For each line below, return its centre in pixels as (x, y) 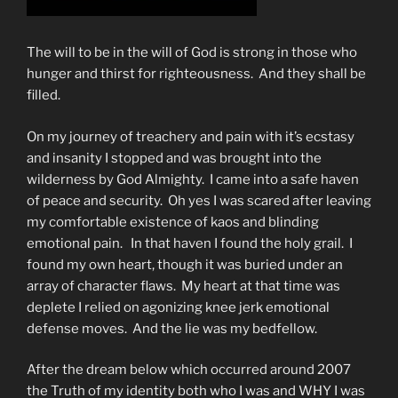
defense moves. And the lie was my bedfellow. (172, 328)
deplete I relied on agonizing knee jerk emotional (178, 307)
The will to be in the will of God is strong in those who (192, 52)
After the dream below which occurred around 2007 (189, 370)
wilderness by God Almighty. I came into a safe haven (193, 179)
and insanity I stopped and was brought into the (174, 158)
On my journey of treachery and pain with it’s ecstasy (191, 136)
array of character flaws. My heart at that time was (183, 286)
